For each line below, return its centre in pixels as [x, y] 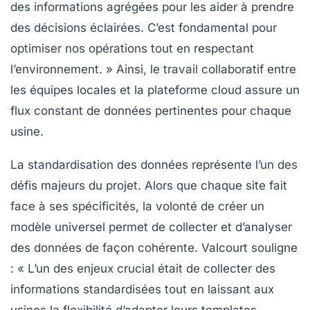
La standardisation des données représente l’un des [154, 164]
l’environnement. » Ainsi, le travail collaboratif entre [153, 69]
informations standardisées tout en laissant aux [142, 289]
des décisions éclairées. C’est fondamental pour [144, 27]
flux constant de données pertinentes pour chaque [151, 110]
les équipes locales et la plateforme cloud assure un [155, 90]
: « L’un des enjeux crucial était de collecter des [143, 268]
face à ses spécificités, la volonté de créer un [137, 206]
